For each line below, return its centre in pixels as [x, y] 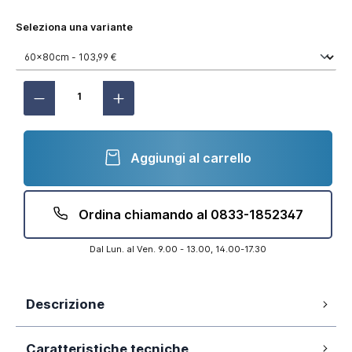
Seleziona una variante [74, 27]
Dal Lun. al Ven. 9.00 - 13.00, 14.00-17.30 [178, 249]
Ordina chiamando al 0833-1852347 [189, 214]
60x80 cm [74, 335]
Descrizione [65, 304]
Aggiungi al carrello [189, 158]
